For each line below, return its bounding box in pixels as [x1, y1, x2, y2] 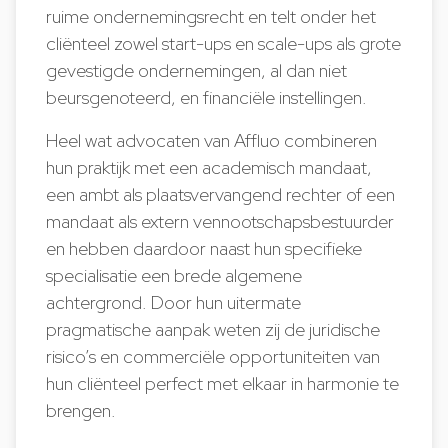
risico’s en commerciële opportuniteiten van [46, 344, 381, 369]
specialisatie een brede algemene [46, 263, 303, 288]
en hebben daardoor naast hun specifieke [46, 236, 363, 261]
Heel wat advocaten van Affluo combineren [46, 128, 378, 153]
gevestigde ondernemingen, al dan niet [46, 58, 348, 83]
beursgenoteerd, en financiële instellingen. [46, 85, 372, 110]
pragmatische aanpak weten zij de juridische [46, 317, 381, 342]
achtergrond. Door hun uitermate [46, 290, 302, 315]
